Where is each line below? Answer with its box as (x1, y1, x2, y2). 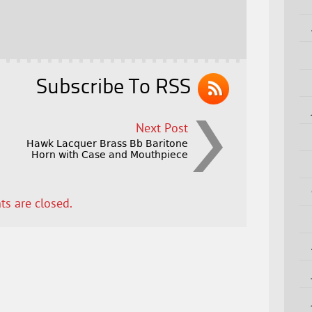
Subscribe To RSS (36, 77, 192, 99)
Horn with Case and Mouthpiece (31, 149, 189, 161)
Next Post (136, 121, 189, 138)
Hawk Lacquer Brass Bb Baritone (26, 138, 189, 150)
